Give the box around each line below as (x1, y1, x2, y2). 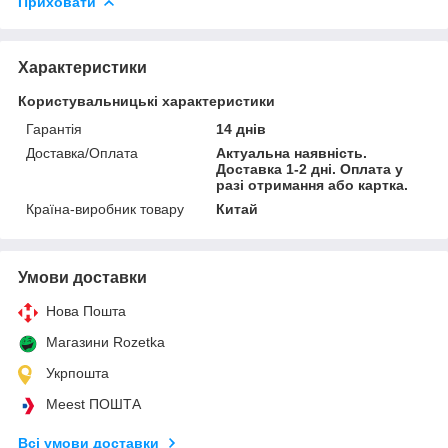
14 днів (216, 120, 267, 137)
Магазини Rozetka (46, 333, 165, 350)
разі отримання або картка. (216, 176, 409, 193)
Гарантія (26, 120, 82, 137)
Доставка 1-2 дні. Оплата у (216, 160, 404, 177)
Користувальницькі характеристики (18, 92, 275, 109)
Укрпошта (46, 364, 109, 381)
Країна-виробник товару (26, 200, 184, 217)
